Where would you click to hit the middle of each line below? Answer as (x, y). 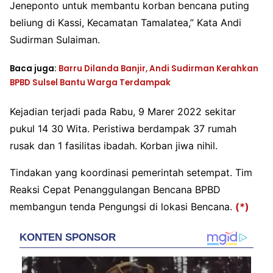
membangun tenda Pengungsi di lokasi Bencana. (122, 207)
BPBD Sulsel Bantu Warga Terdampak (90, 83)
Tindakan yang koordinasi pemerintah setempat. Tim (131, 173)
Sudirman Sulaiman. (55, 40)
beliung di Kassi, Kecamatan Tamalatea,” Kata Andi (126, 23)
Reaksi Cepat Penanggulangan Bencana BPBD (115, 190)
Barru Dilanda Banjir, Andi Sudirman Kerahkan (158, 69)
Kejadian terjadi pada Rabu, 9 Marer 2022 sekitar (123, 112)
